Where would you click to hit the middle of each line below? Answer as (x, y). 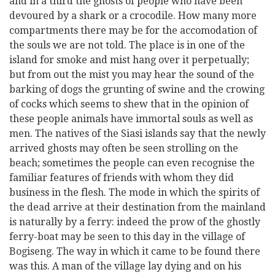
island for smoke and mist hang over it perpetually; (129, 60)
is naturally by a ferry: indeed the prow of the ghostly (135, 222)
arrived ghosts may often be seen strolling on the (124, 148)
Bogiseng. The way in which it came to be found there (135, 251)
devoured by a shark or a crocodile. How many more (133, 16)
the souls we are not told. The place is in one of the (127, 45)
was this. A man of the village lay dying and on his (125, 266)
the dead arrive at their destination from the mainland (137, 207)
